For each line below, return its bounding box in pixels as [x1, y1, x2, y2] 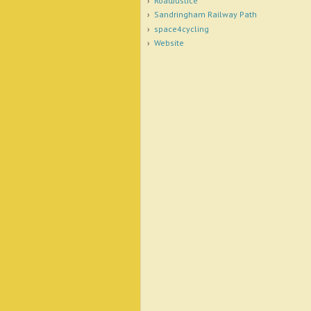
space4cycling [153, 23, 209, 34]
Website [153, 37, 184, 49]
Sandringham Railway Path [153, 9, 257, 20]
